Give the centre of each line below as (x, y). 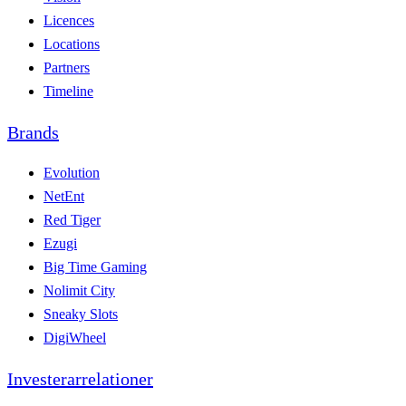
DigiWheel (75, 337)
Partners (67, 67)
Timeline (68, 91)
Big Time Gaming (95, 266)
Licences (69, 20)
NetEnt (64, 196)
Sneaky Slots (81, 314)
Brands (33, 132)
